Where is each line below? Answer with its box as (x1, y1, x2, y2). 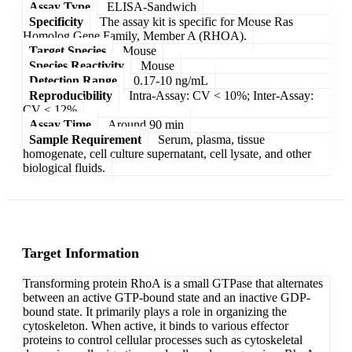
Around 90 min (108, 117, 184, 131)
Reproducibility (29, 88, 112, 102)
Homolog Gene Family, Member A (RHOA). (23, 28, 247, 42)
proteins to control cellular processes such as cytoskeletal (23, 333, 302, 347)
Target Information (22, 245, 139, 262)
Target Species (29, 43, 106, 57)
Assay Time (29, 117, 91, 131)
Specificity (29, 14, 83, 28)
